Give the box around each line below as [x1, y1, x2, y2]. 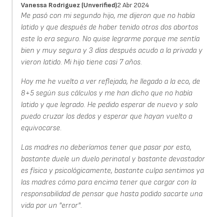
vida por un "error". [20, 201, 82, 211]
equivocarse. [20, 124, 62, 133]
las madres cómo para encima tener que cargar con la [20, 178, 196, 187]
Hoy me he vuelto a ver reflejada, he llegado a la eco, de [20, 77, 200, 87]
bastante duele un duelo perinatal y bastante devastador [20, 155, 205, 164]
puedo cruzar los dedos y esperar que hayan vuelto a [20, 112, 192, 122]
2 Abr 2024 [117, 1, 149, 10]
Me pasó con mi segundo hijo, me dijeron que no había [20, 11, 195, 21]
